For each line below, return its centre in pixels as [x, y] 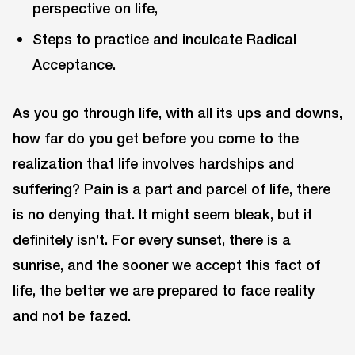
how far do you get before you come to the [156, 138]
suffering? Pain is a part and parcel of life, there [172, 189]
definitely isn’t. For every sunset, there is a [152, 240]
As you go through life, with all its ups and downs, [177, 113]
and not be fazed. [72, 316]
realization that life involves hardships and [153, 164]
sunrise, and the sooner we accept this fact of [166, 265]
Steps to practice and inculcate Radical [165, 39]
